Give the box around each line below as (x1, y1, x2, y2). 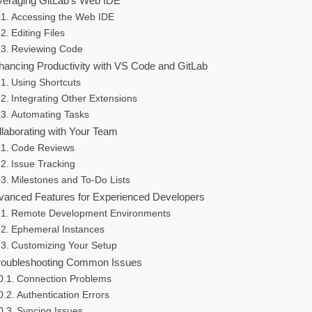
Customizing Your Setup (10, 240, 117, 251)
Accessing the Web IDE (10, 12, 114, 23)
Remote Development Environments (10, 208, 171, 219)
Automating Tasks (10, 109, 89, 120)
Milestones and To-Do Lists (10, 175, 130, 186)
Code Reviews (10, 143, 75, 154)
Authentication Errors (16, 290, 109, 301)
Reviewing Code (10, 44, 83, 55)
